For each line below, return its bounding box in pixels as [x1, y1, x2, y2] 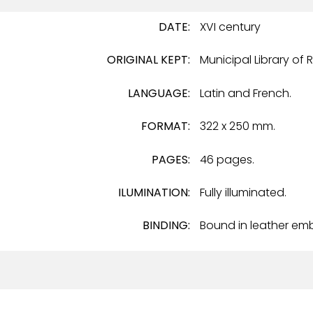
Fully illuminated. [200, 184, 287, 201]
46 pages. [200, 151, 255, 168]
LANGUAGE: [128, 85, 191, 101]
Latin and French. [200, 85, 292, 101]
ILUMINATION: [118, 184, 191, 201]
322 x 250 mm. [200, 118, 276, 135]
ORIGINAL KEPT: [107, 52, 191, 68]
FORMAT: [141, 118, 191, 135]
